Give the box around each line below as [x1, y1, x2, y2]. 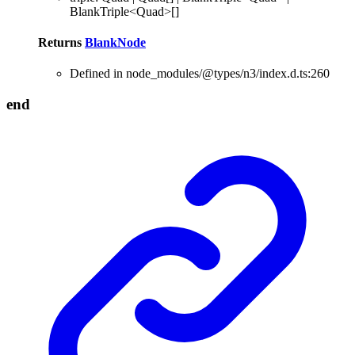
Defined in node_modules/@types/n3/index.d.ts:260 [70, 67, 330, 81]
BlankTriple [70, 4, 129, 18]
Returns [38, 35, 85, 49]
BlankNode [85, 35, 146, 49]
